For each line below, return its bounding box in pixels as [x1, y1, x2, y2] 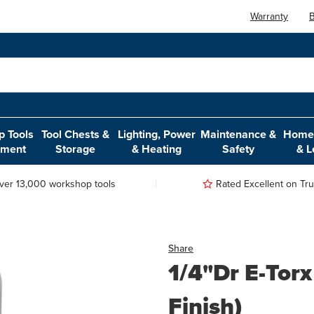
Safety [222, 140, 255, 157]
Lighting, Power [118, 125, 196, 142]
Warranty [250, 8, 289, 24]
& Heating [132, 140, 182, 157]
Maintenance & [200, 125, 277, 142]
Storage [55, 140, 96, 157]
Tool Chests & [41, 125, 110, 142]
